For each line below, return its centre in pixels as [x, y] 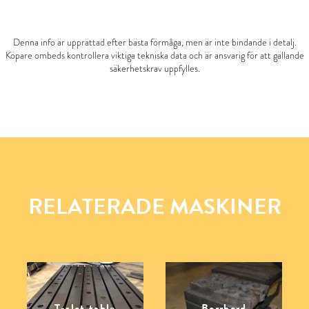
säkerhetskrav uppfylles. [154, 68]
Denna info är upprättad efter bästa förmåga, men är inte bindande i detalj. [154, 42]
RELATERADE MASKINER [154, 206]
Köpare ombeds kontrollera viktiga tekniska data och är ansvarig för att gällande [154, 55]
